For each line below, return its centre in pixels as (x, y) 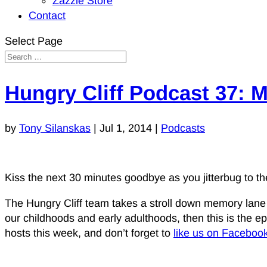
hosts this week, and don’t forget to (89, 233)
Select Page (34, 41)
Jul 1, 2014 (126, 128)
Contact (47, 15)
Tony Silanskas (55, 128)
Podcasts (183, 128)
